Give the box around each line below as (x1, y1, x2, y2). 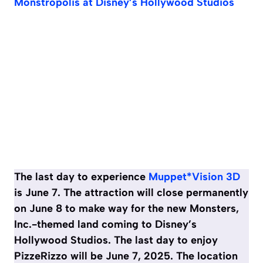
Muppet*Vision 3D (149, 170, 240, 184)
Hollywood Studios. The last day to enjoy (14, 234, 218, 247)
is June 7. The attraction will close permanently (14, 186, 248, 200)
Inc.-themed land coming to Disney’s (14, 218, 197, 231)
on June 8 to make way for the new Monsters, (14, 202, 239, 215)
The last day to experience (14, 170, 149, 184)
